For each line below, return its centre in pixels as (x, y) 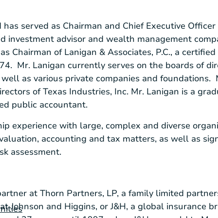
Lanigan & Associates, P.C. (117, 52)
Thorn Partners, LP (78, 193)
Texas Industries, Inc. (86, 92)
